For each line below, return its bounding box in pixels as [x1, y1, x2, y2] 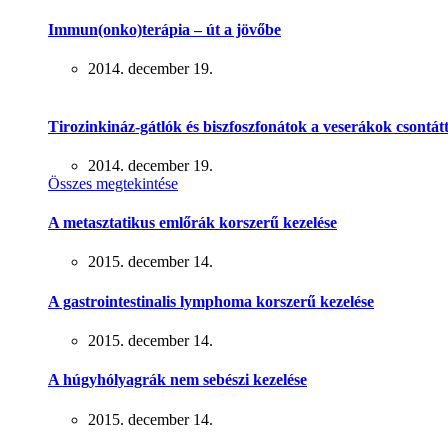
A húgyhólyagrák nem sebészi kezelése [48, 371, 307, 389]
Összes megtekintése [48, 174, 178, 192]
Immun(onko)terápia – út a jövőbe [48, 21, 281, 39]
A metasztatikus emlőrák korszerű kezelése [48, 214, 337, 232]
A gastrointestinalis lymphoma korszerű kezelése [48, 292, 374, 310]
